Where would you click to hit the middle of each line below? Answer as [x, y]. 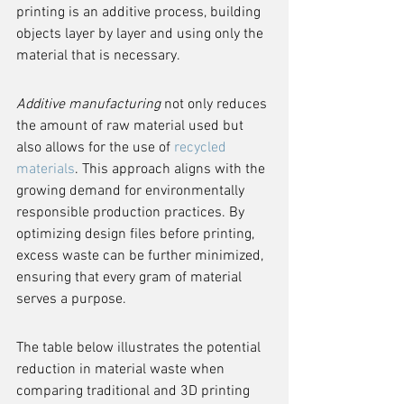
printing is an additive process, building [140, 13]
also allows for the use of [95, 148]
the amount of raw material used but [132, 126]
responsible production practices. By [132, 213]
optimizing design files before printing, [137, 234]
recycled [202, 148]
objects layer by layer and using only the [142, 34]
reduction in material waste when [122, 370]
